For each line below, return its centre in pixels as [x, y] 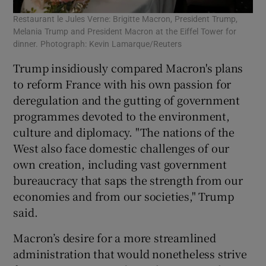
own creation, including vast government [120, 164]
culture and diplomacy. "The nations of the [124, 132]
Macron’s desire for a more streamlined [115, 237]
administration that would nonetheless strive [130, 253]
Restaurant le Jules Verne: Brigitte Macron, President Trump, [126, 19]
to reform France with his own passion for [122, 83]
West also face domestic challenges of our [121, 148]
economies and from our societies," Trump [123, 196]
